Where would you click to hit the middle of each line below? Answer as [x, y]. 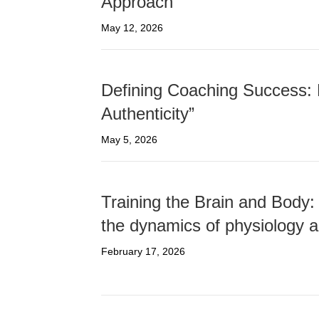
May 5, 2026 [129, 140]
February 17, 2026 [143, 252]
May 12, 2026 [132, 28]
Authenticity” [148, 114]
